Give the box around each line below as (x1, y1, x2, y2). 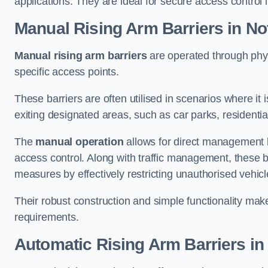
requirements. (14, 211, 79, 223)
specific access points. (14, 65, 119, 78)
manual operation (35, 135, 124, 148)
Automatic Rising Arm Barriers (14, 234, 246, 254)
